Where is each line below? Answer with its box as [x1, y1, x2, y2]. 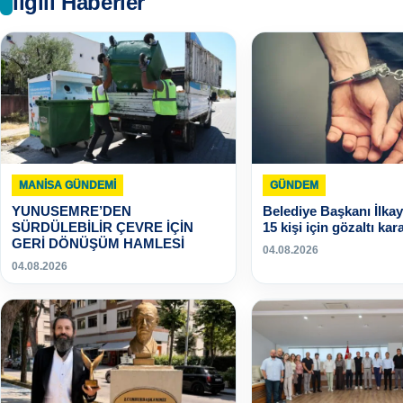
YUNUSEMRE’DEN [12, 203, 131, 219]
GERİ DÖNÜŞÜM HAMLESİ [12, 236, 184, 252]
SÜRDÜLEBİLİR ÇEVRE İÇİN [12, 219, 193, 236]
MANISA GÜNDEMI [19, 179, 116, 193]
